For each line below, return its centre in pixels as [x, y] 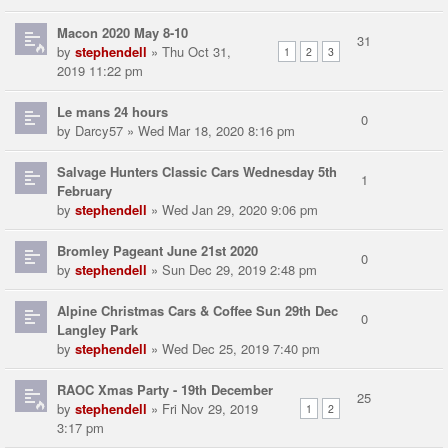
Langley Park [97, 330]
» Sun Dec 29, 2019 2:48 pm [232, 270]
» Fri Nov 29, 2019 [202, 409]
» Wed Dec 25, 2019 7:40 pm [233, 349]
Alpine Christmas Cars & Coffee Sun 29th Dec [197, 311]
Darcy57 [99, 131]
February [84, 191]
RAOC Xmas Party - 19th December [165, 390]
